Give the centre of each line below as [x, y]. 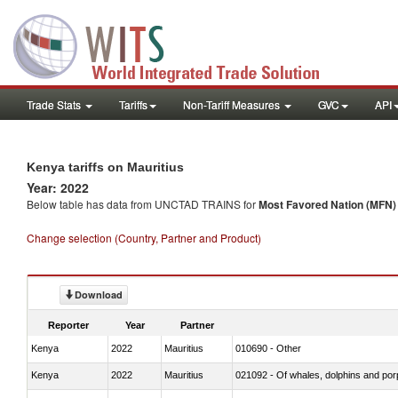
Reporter [68, 325]
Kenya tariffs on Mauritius [105, 167]
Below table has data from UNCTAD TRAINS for [143, 204]
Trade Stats [55, 104]
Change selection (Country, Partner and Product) [144, 238]
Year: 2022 [58, 187]
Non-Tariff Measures [233, 104]
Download [99, 295]
